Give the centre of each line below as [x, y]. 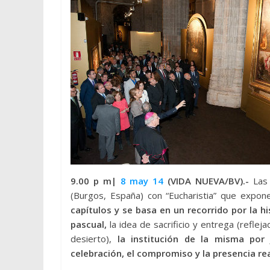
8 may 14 [142, 181]
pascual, [89, 224]
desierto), [94, 239]
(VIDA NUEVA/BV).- [208, 181]
